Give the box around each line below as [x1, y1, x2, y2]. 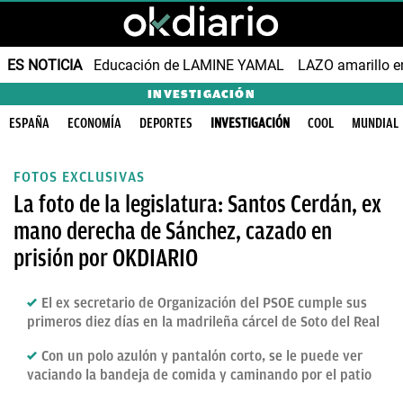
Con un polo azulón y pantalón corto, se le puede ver [41, 348, 363, 364]
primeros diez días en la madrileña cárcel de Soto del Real [27, 314, 380, 330]
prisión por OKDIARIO [13, 245, 198, 272]
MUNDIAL [352, 115, 399, 131]
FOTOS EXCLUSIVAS [13, 169, 145, 185]
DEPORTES [139, 115, 193, 131]
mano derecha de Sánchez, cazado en [13, 218, 332, 245]
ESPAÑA [9, 115, 49, 131]
